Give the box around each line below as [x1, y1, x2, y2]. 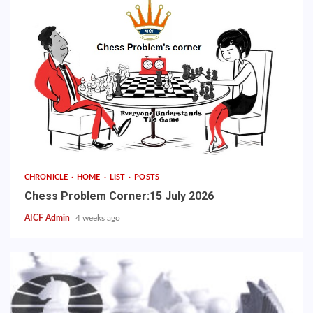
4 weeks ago [75, 214, 120, 222]
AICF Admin [24, 214, 72, 222]
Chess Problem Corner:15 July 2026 [24, 189, 214, 203]
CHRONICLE [24, 173, 70, 181]
